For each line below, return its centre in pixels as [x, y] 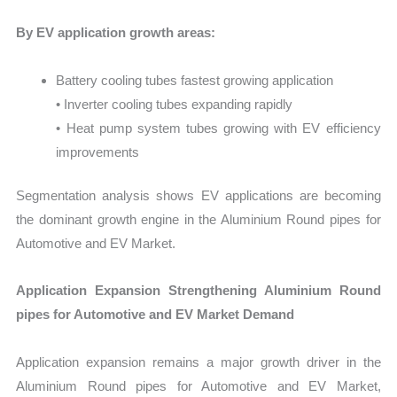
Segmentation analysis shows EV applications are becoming [198, 196]
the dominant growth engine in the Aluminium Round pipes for [198, 220]
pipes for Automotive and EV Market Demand [156, 315]
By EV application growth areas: [116, 33]
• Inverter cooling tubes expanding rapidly [175, 104]
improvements [98, 152]
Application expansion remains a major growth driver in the [198, 362]
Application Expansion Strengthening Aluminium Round [198, 291]
